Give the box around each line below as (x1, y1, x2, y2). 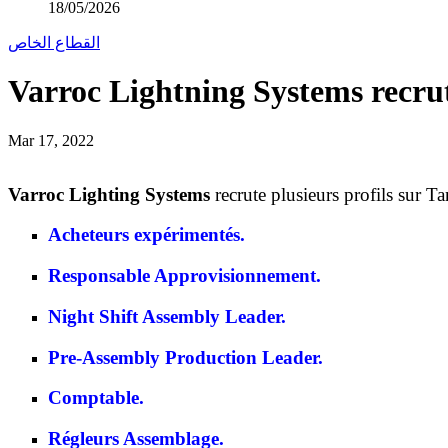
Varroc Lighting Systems (8, 183, 210, 205)
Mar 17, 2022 (8, 131, 94, 149)
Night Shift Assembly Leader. (48, 305, 286, 327)
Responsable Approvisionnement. (48, 265, 321, 287)
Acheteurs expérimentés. (48, 224, 245, 246)
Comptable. (48, 387, 144, 409)
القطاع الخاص (8, 33, 100, 51)
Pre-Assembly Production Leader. (48, 346, 323, 368)
